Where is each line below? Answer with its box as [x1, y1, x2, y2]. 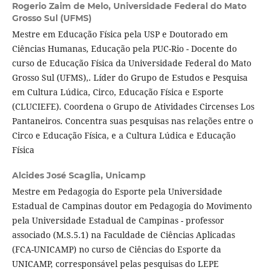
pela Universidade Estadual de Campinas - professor [11, 215, 224, 227]
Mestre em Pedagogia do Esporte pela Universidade [11, 186, 222, 198]
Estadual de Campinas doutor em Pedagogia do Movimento [11, 200, 252, 212]
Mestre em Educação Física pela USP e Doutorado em [11, 28, 228, 40]
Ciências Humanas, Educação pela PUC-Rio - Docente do [11, 43, 237, 55]
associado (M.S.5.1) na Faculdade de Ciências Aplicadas [11, 229, 235, 241]
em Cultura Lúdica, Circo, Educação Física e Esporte [11, 86, 224, 98]
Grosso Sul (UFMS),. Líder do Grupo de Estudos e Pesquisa [11, 72, 248, 84]
